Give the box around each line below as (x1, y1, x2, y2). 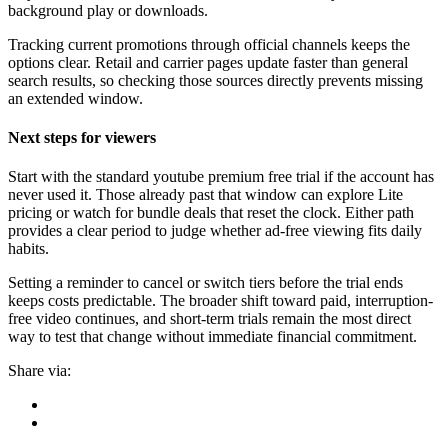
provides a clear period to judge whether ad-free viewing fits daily (8, 222, 422, 240)
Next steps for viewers (8, 129, 156, 147)
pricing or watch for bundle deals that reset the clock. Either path (8, 204, 414, 222)
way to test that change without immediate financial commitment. (8, 328, 417, 346)
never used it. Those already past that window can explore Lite (8, 186, 403, 204)
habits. (8, 240, 49, 258)
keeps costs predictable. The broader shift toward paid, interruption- (8, 292, 433, 310)
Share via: (8, 362, 71, 380)
